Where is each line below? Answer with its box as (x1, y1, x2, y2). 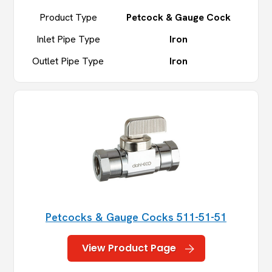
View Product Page (81, 241, 176, 256)
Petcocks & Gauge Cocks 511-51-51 (46, 210, 226, 225)
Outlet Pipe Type (32, 55, 104, 68)
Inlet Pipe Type (36, 33, 100, 46)
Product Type (39, 11, 97, 24)
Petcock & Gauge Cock (126, 11, 231, 24)
